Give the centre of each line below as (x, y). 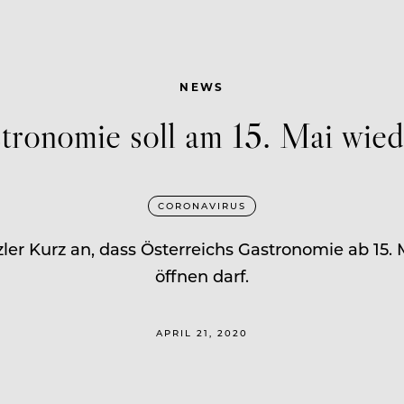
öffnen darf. (202, 275)
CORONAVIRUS (202, 205)
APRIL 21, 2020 (202, 332)
